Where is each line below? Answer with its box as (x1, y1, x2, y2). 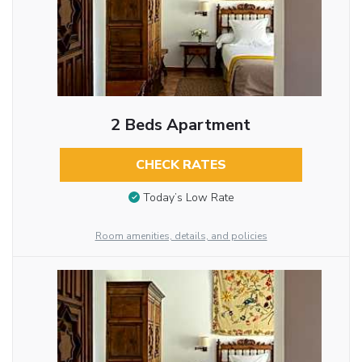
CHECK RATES (135, 155, 226, 174)
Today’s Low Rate (142, 190, 234, 206)
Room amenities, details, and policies (95, 229, 267, 242)
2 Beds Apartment (111, 113, 251, 136)
